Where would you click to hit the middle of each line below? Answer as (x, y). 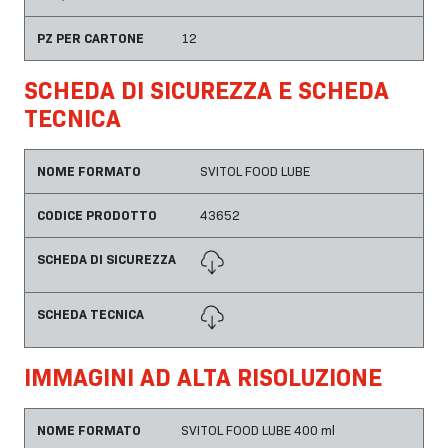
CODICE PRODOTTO (97, 214)
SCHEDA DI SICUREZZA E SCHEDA (206, 90)
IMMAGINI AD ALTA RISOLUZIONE (203, 377)
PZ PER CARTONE (90, 37)
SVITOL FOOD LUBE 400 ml (258, 429)
